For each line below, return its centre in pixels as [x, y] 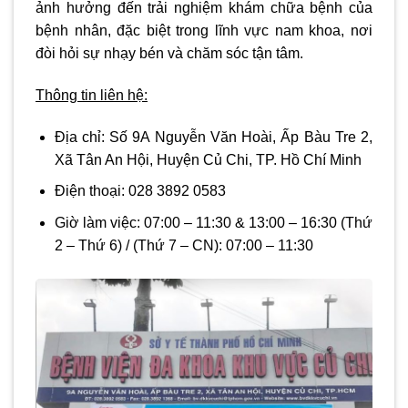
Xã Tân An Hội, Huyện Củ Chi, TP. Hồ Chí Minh [208, 159]
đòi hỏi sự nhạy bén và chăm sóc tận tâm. [169, 54]
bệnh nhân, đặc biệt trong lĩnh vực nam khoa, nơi [204, 31]
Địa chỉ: [80, 137]
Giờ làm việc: [97, 223]
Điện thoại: [89, 191]
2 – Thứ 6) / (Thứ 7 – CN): [140, 246]
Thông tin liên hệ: [92, 96]
